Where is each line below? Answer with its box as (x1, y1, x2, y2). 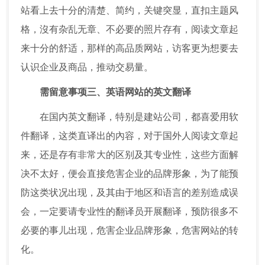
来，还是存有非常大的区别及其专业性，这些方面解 (21, 150, 238, 160)
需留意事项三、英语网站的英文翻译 (40, 87, 191, 98)
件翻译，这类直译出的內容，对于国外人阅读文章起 (21, 131, 238, 141)
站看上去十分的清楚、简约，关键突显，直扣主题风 (21, 5, 238, 16)
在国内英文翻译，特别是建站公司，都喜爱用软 (40, 112, 238, 122)
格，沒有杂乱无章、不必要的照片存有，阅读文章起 (21, 24, 238, 35)
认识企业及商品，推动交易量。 (21, 62, 153, 73)
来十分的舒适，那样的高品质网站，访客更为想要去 (21, 43, 238, 54)
